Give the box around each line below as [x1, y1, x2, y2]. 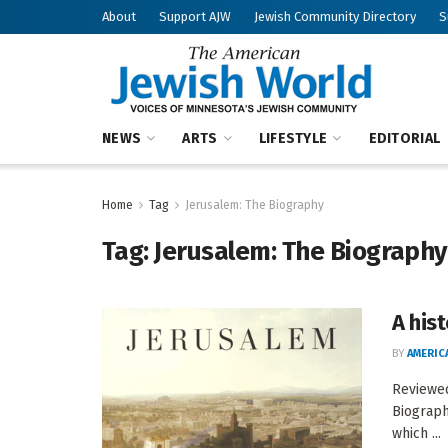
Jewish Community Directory [254, 9, 416, 24]
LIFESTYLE [258, 130, 328, 147]
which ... [392, 425, 441, 442]
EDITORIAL [368, 130, 441, 147]
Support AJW [159, 9, 231, 24]
